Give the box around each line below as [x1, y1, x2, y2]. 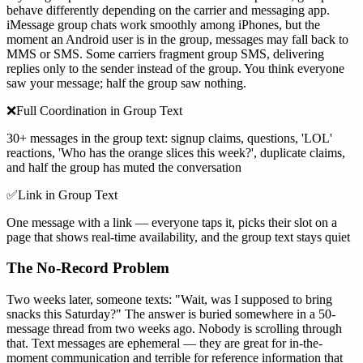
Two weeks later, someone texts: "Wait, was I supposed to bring [6, 293, 332, 307]
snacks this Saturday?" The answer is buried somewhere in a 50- [6, 307, 335, 322]
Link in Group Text [18, 187, 117, 202]
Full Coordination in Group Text [16, 103, 182, 117]
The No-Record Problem [6, 259, 169, 277]
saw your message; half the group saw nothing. [6, 75, 246, 90]
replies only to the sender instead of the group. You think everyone [6, 61, 344, 75]
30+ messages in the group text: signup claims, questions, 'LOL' [6, 130, 332, 145]
